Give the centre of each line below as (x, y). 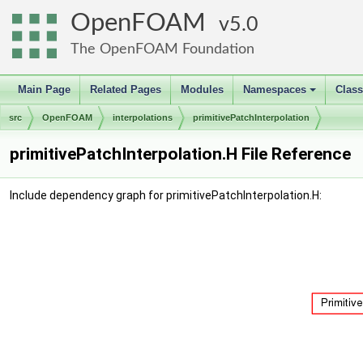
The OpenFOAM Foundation (162, 49)
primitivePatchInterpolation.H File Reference (180, 154)
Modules (202, 90)
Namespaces (275, 90)
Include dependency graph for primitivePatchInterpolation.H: (166, 195)
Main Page (44, 90)
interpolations (143, 117)
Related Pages (126, 90)
